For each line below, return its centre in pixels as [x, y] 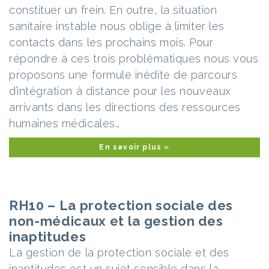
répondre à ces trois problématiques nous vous [134, 59]
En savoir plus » [134, 147]
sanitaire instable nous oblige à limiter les [117, 26]
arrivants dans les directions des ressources [125, 107]
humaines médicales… [65, 123]
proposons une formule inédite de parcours [123, 75]
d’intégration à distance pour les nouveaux [120, 91]
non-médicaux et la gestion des [116, 221]
